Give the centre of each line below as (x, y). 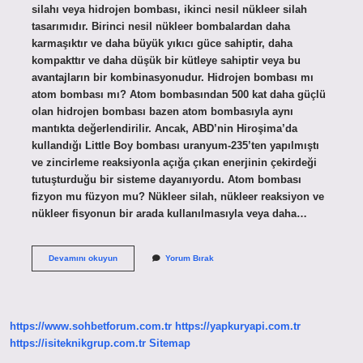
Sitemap (170, 344)
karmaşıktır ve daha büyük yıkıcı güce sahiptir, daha (162, 43)
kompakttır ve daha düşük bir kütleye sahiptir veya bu (166, 60)
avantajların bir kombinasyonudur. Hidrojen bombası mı (172, 77)
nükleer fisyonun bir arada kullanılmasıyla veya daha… (169, 213)
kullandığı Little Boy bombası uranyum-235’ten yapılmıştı (175, 145)
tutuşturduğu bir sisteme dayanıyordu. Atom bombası (166, 179)
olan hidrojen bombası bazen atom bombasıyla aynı (162, 111)
